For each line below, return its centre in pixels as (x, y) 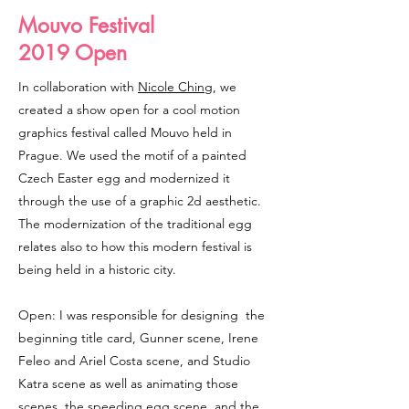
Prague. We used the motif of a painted (132, 155)
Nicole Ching (175, 87)
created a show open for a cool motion (129, 110)
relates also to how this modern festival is (135, 246)
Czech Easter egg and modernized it (124, 178)
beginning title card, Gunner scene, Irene (138, 338)
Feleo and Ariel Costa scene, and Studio (134, 361)
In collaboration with (78, 87)
